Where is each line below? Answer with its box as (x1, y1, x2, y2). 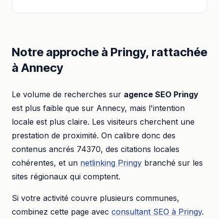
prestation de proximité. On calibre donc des (12, 131, 175, 140)
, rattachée (146, 45, 207, 59)
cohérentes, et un (12, 158, 78, 168)
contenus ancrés (12, 144, 77, 154)
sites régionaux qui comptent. (12, 172, 120, 181)
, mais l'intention (125, 103, 185, 113)
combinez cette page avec (12, 207, 109, 217)
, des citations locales (101, 144, 179, 154)
